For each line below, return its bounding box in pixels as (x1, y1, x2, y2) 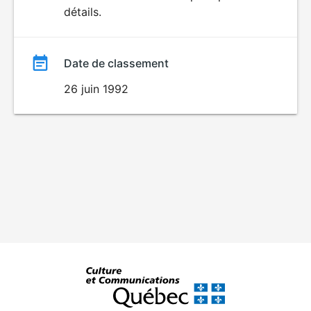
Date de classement (64, 56, 169, 70)
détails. (64, 5, 101, 19)
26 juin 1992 (64, 82, 128, 96)
